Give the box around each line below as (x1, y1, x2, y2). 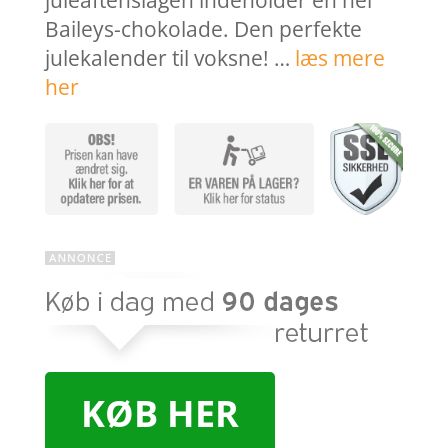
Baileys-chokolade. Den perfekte (44, 15, 362, 44)
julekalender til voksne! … (44, 44, 295, 73)
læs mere (294, 44, 385, 73)
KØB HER (80, 389, 239, 439)
